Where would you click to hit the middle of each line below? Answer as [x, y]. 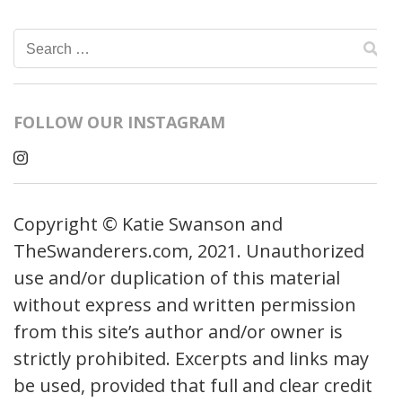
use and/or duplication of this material [177, 278]
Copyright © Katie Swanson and [148, 224]
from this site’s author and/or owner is [178, 332]
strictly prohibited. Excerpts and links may [191, 358]
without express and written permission [185, 305]
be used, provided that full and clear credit [193, 385]
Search [51, 46]
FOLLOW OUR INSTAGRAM [119, 122]
